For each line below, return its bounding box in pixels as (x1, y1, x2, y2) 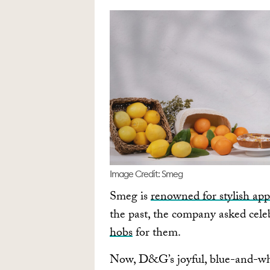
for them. (133, 224, 181, 245)
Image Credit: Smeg (110, 168, 183, 180)
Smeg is (110, 187, 151, 209)
